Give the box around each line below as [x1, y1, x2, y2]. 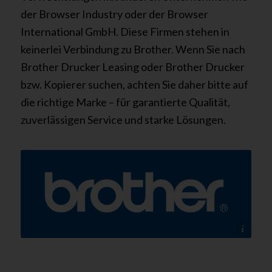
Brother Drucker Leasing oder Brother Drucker [20, 59, 245, 73]
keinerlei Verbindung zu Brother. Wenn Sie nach [20, 42, 245, 56]
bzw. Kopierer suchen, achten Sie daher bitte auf [20, 77, 248, 91]
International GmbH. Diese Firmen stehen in [20, 24, 229, 38]
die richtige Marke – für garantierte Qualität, [20, 95, 230, 109]
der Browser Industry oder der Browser [20, 7, 208, 21]
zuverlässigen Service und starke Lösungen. [20, 112, 226, 126]
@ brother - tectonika [149, 224, 234, 235]
